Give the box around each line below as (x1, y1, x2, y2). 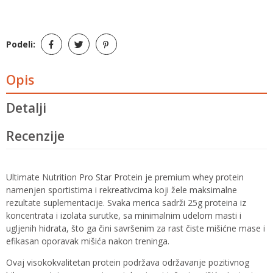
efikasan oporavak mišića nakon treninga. (6, 235, 169, 247)
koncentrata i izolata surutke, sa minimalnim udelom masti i (6, 210, 241, 222)
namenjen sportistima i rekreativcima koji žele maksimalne (6, 184, 237, 196)
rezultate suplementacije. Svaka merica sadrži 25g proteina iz (6, 197, 246, 209)
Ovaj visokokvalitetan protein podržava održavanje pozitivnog (6, 257, 249, 269)
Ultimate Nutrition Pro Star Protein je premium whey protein (6, 171, 244, 183)
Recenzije (6, 127, 65, 145)
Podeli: (6, 38, 35, 50)
